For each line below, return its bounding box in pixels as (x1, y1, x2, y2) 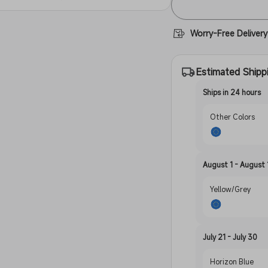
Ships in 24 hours (203, 87, 261, 97)
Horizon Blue (210, 257, 254, 267)
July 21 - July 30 (203, 232, 258, 242)
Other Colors (210, 112, 255, 121)
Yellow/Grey (210, 184, 251, 194)
